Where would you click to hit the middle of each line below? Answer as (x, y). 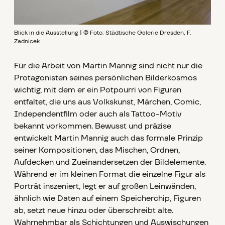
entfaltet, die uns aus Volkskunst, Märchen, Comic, (107, 102)
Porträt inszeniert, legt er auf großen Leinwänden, (105, 187)
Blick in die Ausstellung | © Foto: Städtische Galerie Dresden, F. (103, 33)
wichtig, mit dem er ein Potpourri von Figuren (98, 90)
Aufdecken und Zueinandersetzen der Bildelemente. (110, 162)
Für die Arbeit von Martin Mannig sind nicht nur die (108, 66)
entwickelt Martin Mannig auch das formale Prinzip (108, 138)
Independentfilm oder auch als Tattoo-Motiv (98, 114)
